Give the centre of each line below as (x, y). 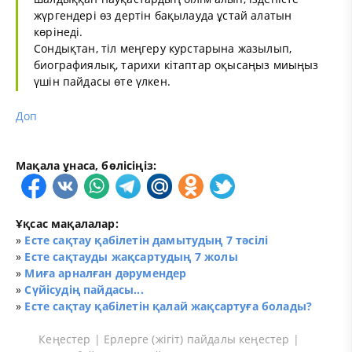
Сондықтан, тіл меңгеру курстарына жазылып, (163, 48)
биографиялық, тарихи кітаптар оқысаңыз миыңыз (176, 64)
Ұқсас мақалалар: (67, 223)
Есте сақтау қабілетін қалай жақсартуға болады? (169, 306)
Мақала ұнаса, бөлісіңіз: (86, 165)
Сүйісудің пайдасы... (84, 289)
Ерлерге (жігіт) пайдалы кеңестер (197, 339)
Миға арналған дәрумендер (106, 273)
